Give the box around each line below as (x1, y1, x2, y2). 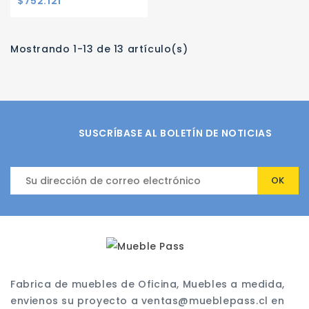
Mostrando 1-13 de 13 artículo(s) (10, 42, 188, 57)
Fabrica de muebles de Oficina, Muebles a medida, (10, 277, 285, 292)
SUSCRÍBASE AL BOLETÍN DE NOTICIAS (78, 126, 272, 141)
